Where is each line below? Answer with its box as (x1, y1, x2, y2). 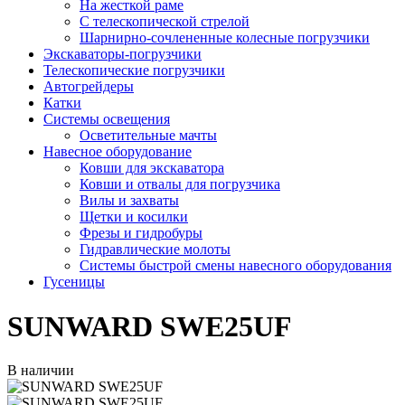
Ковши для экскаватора (80, 160, 224, 176)
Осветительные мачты (80, 127, 217, 144)
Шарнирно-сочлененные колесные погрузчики (80, 30, 370, 46)
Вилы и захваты (80, 193, 179, 209)
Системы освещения (43, 111, 170, 127)
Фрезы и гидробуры (80, 225, 202, 241)
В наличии (7, 363, 74, 379)
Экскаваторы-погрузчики (43, 46, 202, 62)
